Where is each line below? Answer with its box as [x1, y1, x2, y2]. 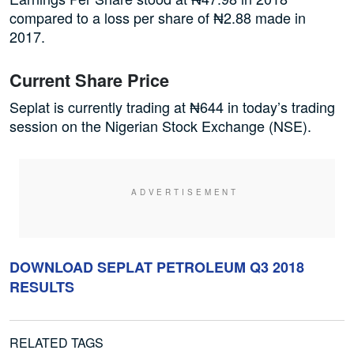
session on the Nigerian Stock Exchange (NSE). [9, 115, 311, 137]
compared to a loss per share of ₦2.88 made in [9, 7, 306, 28]
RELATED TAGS [9, 333, 104, 352]
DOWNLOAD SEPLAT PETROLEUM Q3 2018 [9, 257, 304, 278]
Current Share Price [9, 68, 174, 93]
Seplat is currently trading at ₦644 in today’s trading [9, 96, 335, 118]
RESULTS [9, 277, 74, 298]
